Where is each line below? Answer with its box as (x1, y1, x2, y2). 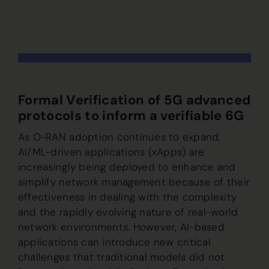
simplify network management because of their (17, 175, 250, 189)
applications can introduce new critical (17, 235, 211, 249)
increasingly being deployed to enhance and (17, 160, 236, 174)
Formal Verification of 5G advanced (17, 91, 251, 109)
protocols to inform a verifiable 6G (17, 107, 244, 124)
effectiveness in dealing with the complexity (17, 190, 237, 204)
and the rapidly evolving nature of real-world (17, 205, 238, 219)
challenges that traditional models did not (17, 250, 225, 264)
